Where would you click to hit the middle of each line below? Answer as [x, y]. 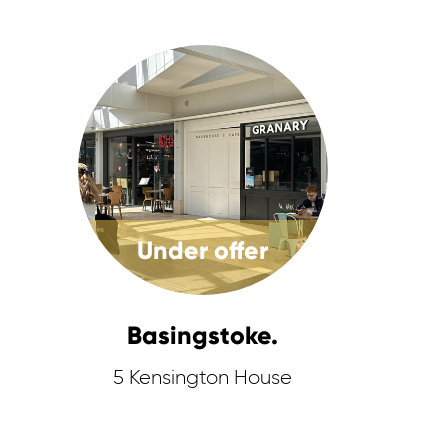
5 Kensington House [203, 378]
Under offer [203, 250]
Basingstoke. [203, 335]
